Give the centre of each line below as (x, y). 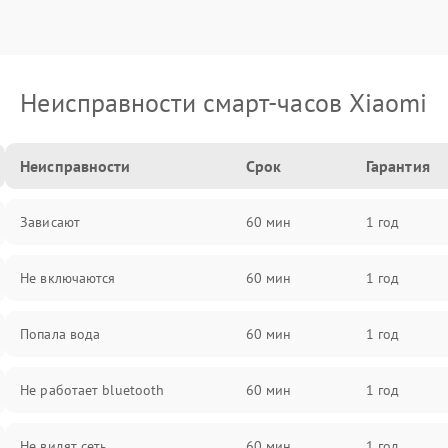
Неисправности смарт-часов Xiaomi (224, 102)
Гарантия (397, 166)
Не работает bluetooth (92, 390)
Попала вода (60, 334)
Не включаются (68, 278)
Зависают (50, 222)
